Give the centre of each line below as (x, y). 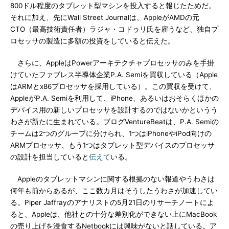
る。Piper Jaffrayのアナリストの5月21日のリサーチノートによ (112, 202)
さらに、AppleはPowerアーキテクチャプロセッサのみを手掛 (112, 63)
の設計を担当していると (50, 157)
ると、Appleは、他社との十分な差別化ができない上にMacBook (113, 214)
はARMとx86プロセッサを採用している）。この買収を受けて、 (113, 86)
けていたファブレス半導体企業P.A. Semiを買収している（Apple (114, 75)
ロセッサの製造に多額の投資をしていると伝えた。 (93, 41)
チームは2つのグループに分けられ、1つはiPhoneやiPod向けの (111, 133)
